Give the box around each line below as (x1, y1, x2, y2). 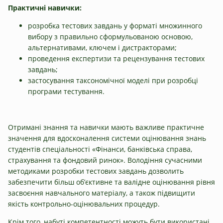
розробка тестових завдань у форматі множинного (28, 20, 202, 30)
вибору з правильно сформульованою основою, (28, 31, 193, 41)
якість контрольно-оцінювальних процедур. (8, 199, 160, 209)
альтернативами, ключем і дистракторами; (28, 42, 177, 52)
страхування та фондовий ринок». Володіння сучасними (8, 155, 202, 165)
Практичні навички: (8, 2, 82, 12)
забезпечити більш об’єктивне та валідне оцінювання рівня (8, 177, 215, 187)
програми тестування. (28, 86, 105, 96)
